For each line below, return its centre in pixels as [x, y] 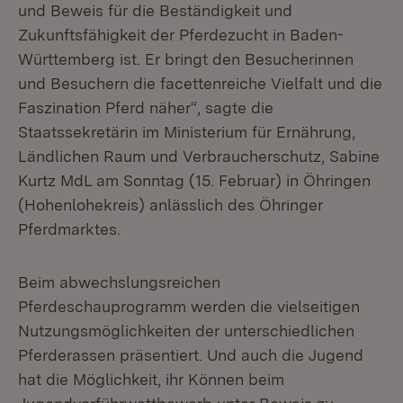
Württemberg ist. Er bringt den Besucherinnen [186, 59]
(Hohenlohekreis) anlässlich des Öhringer [170, 205]
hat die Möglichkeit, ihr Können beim [151, 379]
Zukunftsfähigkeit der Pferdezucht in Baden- [181, 35]
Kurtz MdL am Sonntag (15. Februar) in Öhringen [194, 180]
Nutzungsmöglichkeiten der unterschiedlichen [186, 331]
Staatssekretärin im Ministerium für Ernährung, [187, 132]
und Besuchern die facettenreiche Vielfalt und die [200, 83]
